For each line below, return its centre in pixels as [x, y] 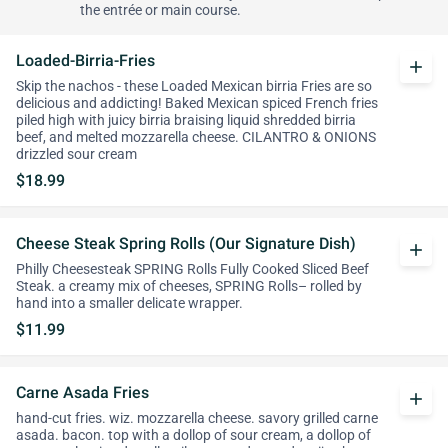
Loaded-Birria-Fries [85, 60]
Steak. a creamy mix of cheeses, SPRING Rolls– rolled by [189, 286]
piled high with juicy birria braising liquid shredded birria [186, 120]
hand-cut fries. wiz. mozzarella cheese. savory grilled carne [197, 418]
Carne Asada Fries [82, 392]
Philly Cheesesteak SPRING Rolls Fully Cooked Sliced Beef [192, 269]
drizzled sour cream [76, 154]
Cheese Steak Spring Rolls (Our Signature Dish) [186, 243]
